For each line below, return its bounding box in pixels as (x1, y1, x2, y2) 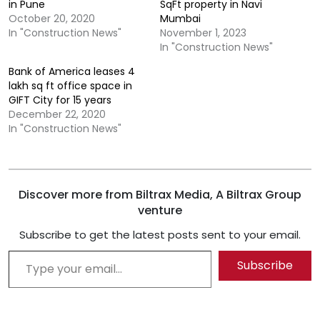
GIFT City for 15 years (9, 93, 111, 107)
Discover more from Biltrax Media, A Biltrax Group (19, 186, 301, 203)
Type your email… (8, 241, 45, 258)
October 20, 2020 (9, 11, 95, 26)
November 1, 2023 (160, 26, 246, 40)
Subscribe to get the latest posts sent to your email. (19, 227, 301, 242)
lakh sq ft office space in (9, 79, 132, 93)
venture (138, 202, 182, 219)
